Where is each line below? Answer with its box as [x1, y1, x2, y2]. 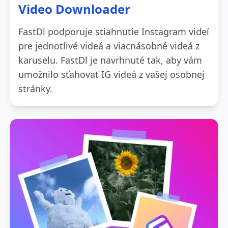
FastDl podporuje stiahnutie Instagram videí [18, 25, 209, 38]
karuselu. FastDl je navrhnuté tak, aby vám [18, 53, 202, 66]
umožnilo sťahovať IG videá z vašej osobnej [18, 68, 205, 80]
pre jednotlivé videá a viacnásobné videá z [18, 39, 199, 52]
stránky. [18, 82, 52, 95]
